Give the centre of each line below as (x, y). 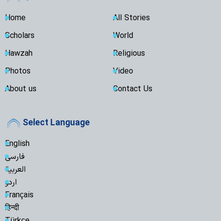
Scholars (20, 36)
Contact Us (133, 90)
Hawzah (19, 54)
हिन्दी (12, 208)
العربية (15, 170)
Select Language (56, 123)
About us (21, 90)
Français (19, 196)
